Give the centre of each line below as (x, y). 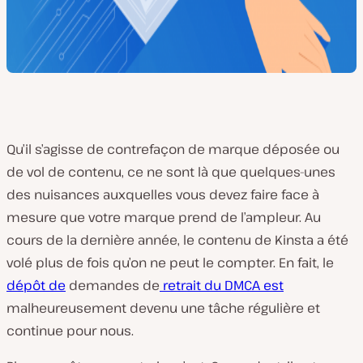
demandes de (113, 285)
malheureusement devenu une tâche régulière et (163, 308)
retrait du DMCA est (222, 285)
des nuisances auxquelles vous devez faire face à (163, 194)
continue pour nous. (70, 331)
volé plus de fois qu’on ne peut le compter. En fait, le (170, 263)
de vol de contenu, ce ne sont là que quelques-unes (171, 172)
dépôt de (36, 285)
